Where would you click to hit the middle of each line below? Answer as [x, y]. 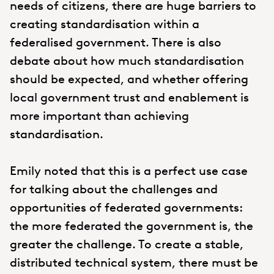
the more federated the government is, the [131, 225]
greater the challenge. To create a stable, [127, 244]
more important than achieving [99, 115]
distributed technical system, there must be [134, 262]
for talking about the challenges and [114, 189]
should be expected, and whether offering [129, 79]
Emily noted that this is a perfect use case [129, 170]
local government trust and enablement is [129, 97]
